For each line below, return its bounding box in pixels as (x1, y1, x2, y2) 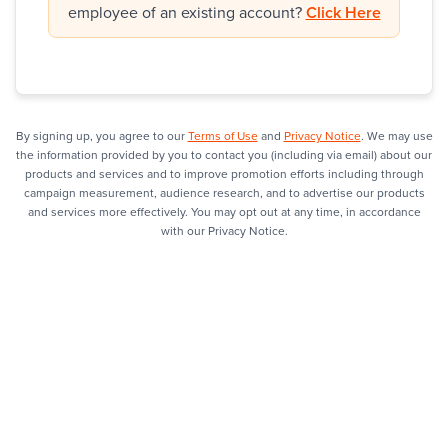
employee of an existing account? (67, 2, 306, 23)
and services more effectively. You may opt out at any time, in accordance (27, 204, 421, 219)
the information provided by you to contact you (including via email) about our (16, 147, 432, 162)
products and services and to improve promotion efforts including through (24, 166, 424, 181)
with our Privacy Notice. (160, 223, 288, 238)
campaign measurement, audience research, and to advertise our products (23, 185, 425, 200)
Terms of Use (187, 128, 258, 143)
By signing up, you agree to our (15, 128, 188, 143)
